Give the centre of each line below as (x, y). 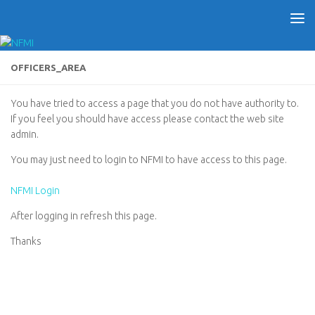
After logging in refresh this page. (84, 216)
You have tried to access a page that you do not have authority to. (155, 103)
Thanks (26, 242)
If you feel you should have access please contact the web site (147, 119)
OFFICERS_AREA (48, 67)
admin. (25, 134)
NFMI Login (35, 191)
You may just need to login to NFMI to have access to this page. (149, 160)
